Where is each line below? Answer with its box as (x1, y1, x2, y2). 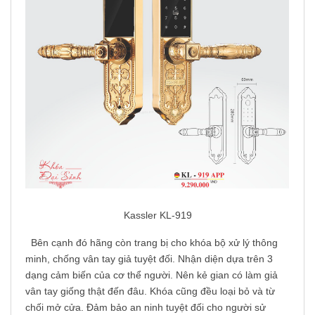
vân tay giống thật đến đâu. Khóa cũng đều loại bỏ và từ (25, 285, 275, 297)
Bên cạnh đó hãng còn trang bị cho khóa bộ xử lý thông (25, 237, 278, 249)
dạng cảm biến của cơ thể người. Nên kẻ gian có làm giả (25, 269, 278, 281)
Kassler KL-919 (123, 210, 192, 221)
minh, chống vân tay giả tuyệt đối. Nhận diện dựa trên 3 (25, 253, 273, 265)
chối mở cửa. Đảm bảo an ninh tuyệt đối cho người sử (25, 302, 266, 314)
